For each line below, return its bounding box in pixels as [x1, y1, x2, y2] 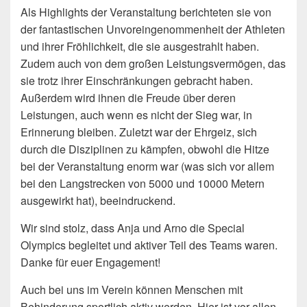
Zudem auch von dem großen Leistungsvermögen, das [21, 56, 286, 72]
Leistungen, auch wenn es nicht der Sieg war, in [21, 107, 252, 123]
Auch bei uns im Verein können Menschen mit [21, 282, 243, 298]
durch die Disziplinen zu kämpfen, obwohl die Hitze [21, 141, 269, 158]
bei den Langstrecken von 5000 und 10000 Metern [21, 175, 265, 192]
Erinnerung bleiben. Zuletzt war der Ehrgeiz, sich [21, 124, 257, 140]
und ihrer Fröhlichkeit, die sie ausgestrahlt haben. [21, 38, 259, 55]
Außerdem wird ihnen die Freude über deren [21, 90, 236, 106]
